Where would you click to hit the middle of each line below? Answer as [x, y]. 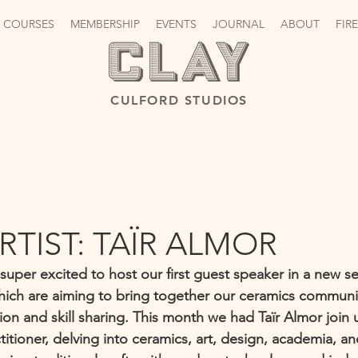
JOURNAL [238, 24]
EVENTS [176, 24]
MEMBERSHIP [105, 24]
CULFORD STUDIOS [179, 100]
